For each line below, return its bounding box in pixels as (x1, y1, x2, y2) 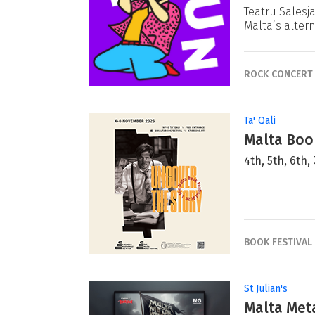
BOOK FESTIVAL (244, 236, 312, 248)
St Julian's (244, 283, 288, 295)
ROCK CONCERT (244, 67, 313, 80)
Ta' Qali (244, 115, 276, 127)
